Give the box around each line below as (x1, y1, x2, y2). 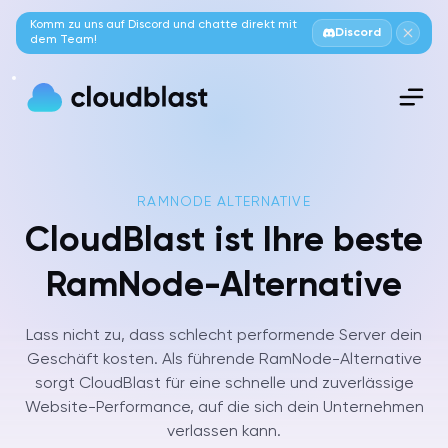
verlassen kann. (167, 424, 281, 440)
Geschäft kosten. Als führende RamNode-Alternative (26, 352, 422, 368)
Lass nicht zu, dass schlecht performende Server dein (26, 328, 422, 344)
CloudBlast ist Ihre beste (25, 224, 423, 259)
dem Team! (30, 34, 97, 46)
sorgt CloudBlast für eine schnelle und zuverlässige (34, 376, 414, 392)
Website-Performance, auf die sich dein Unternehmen (24, 400, 424, 416)
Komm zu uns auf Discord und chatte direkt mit (30, 19, 297, 31)
